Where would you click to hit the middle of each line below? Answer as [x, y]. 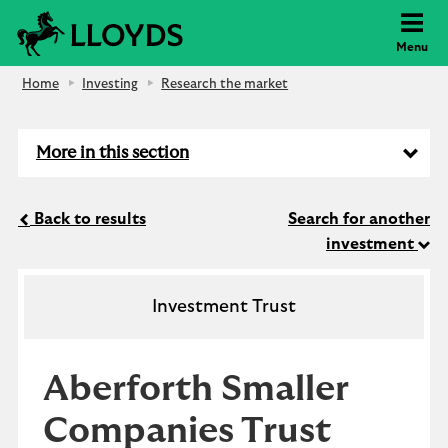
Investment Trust [224, 307]
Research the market [225, 84]
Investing [110, 84]
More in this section [112, 152]
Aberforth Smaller [196, 389]
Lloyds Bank [231, 21]
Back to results [88, 219]
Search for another [359, 219]
